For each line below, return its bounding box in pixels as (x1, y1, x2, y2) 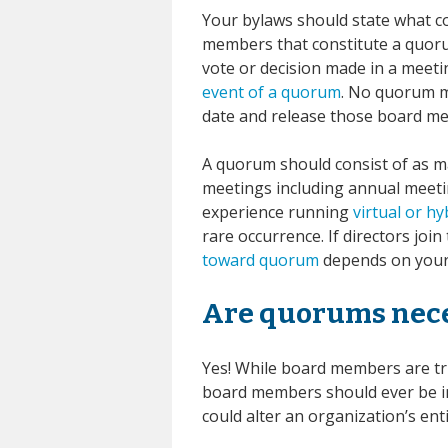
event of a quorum (202, 80, 341, 103)
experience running (202, 200, 353, 223)
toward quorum (202, 248, 319, 271)
